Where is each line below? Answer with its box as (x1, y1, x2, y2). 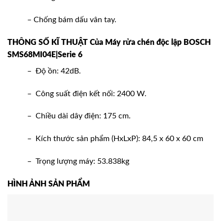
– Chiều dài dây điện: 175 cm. (27, 112, 131, 120)
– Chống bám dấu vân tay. (27, 15, 116, 24)
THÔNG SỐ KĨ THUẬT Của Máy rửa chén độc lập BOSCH (7, 38, 211, 46)
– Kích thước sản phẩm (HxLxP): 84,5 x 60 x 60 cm (27, 135, 203, 143)
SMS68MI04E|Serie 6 (7, 50, 82, 59)
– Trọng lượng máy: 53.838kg (27, 157, 129, 165)
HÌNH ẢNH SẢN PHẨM (7, 180, 90, 188)
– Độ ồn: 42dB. (27, 67, 81, 75)
